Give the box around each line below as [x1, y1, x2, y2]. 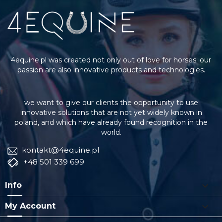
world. [101, 128, 121, 137]
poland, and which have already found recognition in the [14, 118, 208, 127]
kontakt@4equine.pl [20, 145, 99, 155]
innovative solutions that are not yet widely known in [20, 108, 202, 117]
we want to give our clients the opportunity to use [24, 98, 198, 107]
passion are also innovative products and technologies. [17, 65, 205, 74]
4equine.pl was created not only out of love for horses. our [11, 55, 211, 64]
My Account [5, 201, 55, 211]
